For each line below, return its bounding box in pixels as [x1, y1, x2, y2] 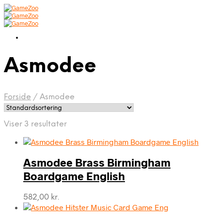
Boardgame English [23, 169, 125, 183]
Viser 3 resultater [4, 120, 67, 128]
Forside [4, 93, 31, 101]
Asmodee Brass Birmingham [23, 155, 170, 170]
